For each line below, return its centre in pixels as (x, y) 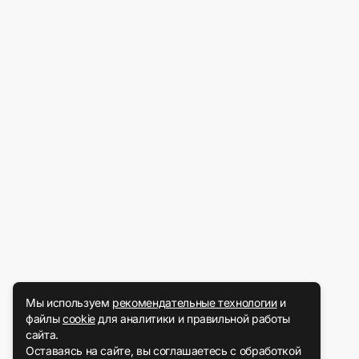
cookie (79, 319)
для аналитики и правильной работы (192, 319)
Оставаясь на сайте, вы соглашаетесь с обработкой (163, 351)
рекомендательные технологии (195, 303)
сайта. (42, 335)
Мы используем (69, 303)
